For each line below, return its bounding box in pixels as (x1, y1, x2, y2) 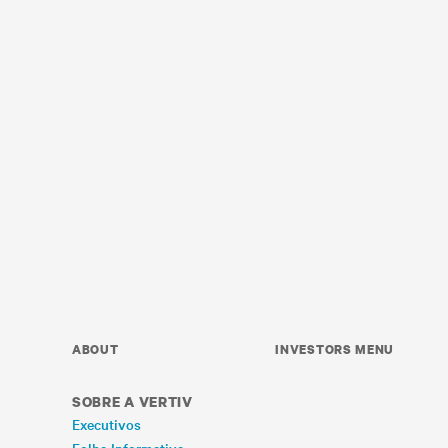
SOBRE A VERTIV (72, 392, 193, 411)
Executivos (72, 414, 141, 434)
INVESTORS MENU (275, 341, 395, 358)
